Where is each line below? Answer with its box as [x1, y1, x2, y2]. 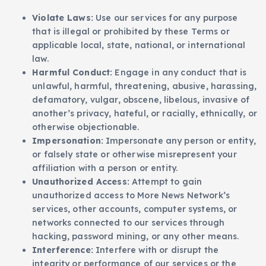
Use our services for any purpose [93, 12, 238, 23]
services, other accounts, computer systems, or [32, 203, 237, 214]
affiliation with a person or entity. [32, 162, 178, 173]
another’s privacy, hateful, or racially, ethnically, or [32, 107, 257, 119]
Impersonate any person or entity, [103, 135, 256, 146]
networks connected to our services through [32, 217, 224, 228]
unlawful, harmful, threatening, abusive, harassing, [32, 80, 257, 91]
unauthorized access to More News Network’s [32, 189, 230, 201]
